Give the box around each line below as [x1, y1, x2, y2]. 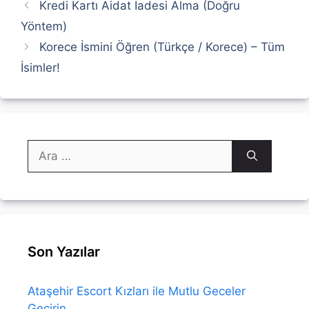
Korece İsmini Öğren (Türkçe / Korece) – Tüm [39, 39, 286, 54]
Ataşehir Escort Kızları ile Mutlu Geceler [28, 283, 246, 298]
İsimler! [21, 60, 60, 74]
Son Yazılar [28, 243, 100, 260]
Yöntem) [21, 19, 67, 33]
